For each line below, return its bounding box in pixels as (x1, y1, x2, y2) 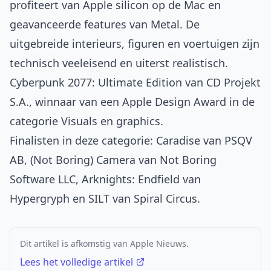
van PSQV (200, 133, 252, 148)
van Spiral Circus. (109, 191, 200, 206)
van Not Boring (135, 152, 217, 168)
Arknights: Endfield (82, 172, 180, 187)
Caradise (156, 133, 200, 148)
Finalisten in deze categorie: (10, 133, 156, 148)
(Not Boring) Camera (30, 152, 135, 168)
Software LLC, (10, 172, 82, 187)
